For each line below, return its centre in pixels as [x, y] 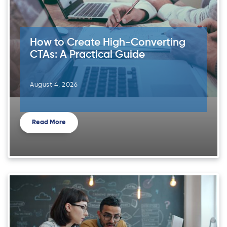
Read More [49, 123]
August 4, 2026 [54, 85]
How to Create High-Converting [108, 43]
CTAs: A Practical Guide [87, 55]
